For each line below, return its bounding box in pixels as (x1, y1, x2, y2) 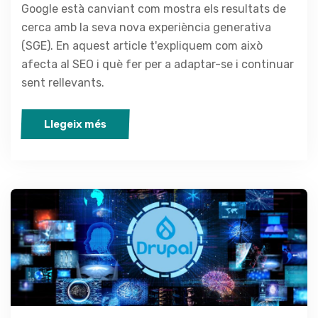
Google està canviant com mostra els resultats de (21, 1, 286, 16)
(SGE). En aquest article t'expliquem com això (21, 38, 263, 53)
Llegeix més (44, 117, 106, 131)
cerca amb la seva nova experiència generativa (21, 20, 271, 34)
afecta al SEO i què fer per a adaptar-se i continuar (21, 57, 294, 71)
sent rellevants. (21, 75, 104, 89)
